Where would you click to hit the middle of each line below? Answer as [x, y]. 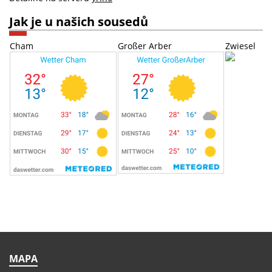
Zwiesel [240, 46]
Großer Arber [145, 46]
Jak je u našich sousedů [79, 22]
